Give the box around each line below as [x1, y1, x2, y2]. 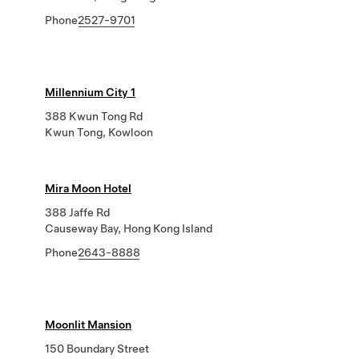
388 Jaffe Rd [45, 206, 110, 219]
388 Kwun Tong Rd [45, 110, 143, 123]
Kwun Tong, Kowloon [45, 126, 153, 139]
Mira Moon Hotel [45, 182, 131, 195]
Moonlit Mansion [45, 318, 131, 331]
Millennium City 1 [45, 86, 135, 99]
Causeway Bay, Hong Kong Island [45, 222, 212, 235]
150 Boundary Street [45, 342, 149, 355]
